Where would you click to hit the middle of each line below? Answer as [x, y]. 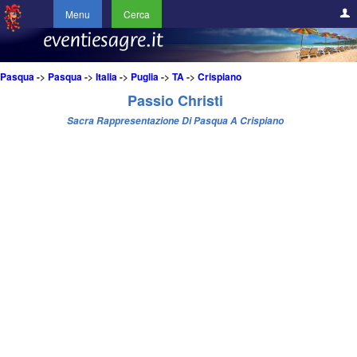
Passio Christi [176, 101]
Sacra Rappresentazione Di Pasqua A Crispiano [176, 121]
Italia [106, 77]
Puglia [145, 77]
